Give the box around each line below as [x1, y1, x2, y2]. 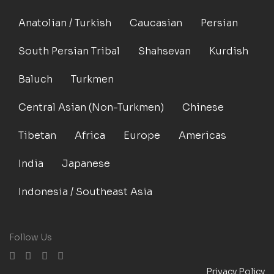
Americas [179, 128, 226, 142]
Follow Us [9, 231, 52, 243]
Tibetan [18, 128, 56, 142]
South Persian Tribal [18, 44, 120, 57]
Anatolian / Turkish [18, 16, 111, 29]
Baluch [18, 72, 53, 86]
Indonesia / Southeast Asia [18, 185, 152, 198]
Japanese [62, 157, 110, 170]
